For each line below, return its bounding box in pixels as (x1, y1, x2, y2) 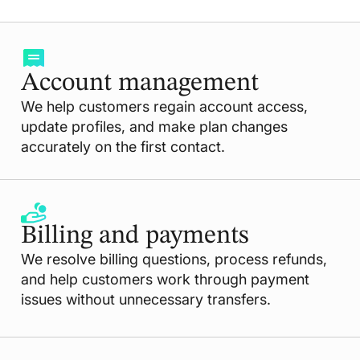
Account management (20, 70, 259, 96)
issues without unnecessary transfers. (20, 290, 271, 308)
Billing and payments (20, 223, 249, 249)
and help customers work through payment (20, 270, 309, 288)
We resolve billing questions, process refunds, (20, 250, 327, 268)
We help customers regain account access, (20, 97, 308, 115)
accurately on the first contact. (20, 137, 225, 155)
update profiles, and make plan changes (20, 117, 288, 135)
